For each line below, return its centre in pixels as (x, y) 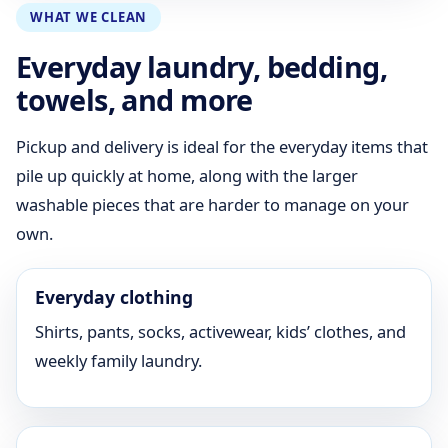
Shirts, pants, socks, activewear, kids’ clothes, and (220, 331)
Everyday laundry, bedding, (202, 66)
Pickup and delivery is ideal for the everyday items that (222, 146)
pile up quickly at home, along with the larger (187, 175)
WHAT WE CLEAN (89, 17)
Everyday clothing (114, 297)
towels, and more (134, 99)
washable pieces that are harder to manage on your (212, 204)
